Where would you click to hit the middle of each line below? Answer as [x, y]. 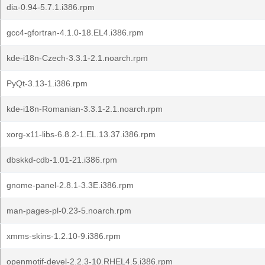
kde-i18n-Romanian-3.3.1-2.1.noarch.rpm [85, 109]
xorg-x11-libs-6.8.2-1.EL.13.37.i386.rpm [81, 134]
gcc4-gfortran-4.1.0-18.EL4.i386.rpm [75, 33]
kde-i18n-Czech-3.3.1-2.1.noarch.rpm [77, 58]
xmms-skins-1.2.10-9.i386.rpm [64, 236]
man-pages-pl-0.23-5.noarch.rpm [69, 211]
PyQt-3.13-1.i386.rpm [47, 83]
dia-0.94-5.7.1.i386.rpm [51, 7]
